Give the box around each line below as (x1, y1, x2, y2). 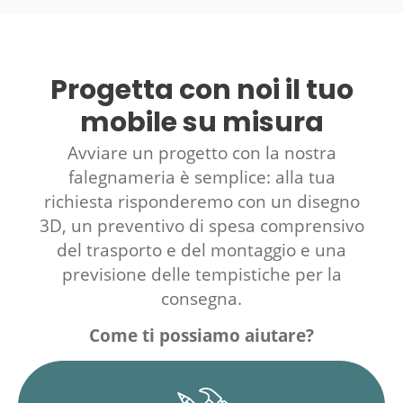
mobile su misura (79, 110, 324, 139)
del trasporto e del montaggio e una (57, 237, 346, 262)
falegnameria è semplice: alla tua (67, 165, 336, 189)
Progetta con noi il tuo (49, 77, 354, 106)
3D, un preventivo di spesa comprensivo (39, 213, 364, 237)
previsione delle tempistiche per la (61, 262, 342, 286)
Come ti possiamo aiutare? (89, 323, 314, 347)
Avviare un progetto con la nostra (67, 140, 336, 165)
